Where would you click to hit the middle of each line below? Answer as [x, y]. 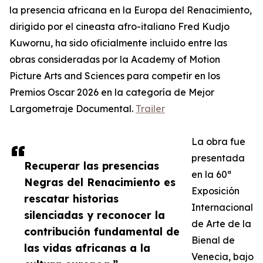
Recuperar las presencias [92, 166]
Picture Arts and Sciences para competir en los [115, 76]
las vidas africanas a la [87, 248]
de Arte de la [221, 224]
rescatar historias [71, 199]
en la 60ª [211, 175]
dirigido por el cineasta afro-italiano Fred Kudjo [119, 27]
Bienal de [213, 240]
